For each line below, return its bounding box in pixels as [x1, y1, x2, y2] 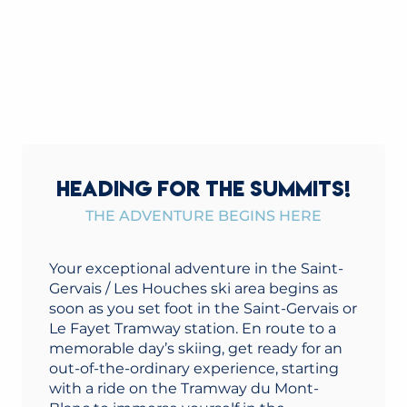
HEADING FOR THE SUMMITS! [56, 175, 351, 203]
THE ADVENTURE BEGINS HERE [85, 207, 322, 224]
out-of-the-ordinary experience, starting [49, 360, 339, 377]
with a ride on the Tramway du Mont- [49, 380, 319, 397]
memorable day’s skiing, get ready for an [49, 340, 342, 357]
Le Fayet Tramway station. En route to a [49, 320, 336, 337]
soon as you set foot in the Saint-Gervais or [49, 300, 357, 317]
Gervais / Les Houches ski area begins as [49, 280, 338, 297]
